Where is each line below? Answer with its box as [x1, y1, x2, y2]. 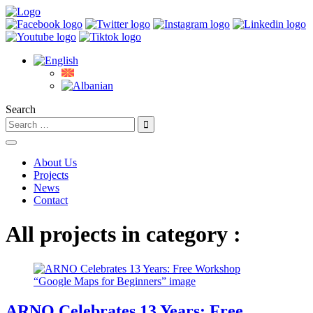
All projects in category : [6, 221, 241, 247]
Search [6, 103, 36, 115]
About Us [34, 156, 77, 168]
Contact [34, 194, 68, 206]
